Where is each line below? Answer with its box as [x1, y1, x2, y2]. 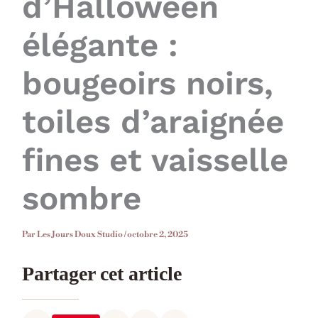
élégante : [21, 26, 178, 64]
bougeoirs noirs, [21, 64, 273, 102]
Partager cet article [21, 262, 182, 285]
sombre [21, 179, 141, 217]
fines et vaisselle [21, 141, 288, 179]
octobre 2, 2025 [126, 229, 188, 240]
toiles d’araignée [21, 102, 284, 141]
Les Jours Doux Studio [36, 229, 124, 240]
